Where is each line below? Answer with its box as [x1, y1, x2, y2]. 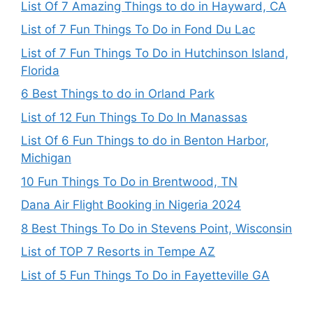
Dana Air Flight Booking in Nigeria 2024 [21, 198, 241, 212]
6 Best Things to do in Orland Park [21, 87, 214, 101]
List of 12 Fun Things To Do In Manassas [21, 110, 247, 124]
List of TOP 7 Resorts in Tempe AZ [21, 245, 215, 259]
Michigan [21, 151, 71, 165]
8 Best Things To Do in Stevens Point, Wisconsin [21, 221, 292, 235]
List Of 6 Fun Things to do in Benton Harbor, [21, 133, 269, 147]
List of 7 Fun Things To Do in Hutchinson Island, [21, 45, 289, 60]
